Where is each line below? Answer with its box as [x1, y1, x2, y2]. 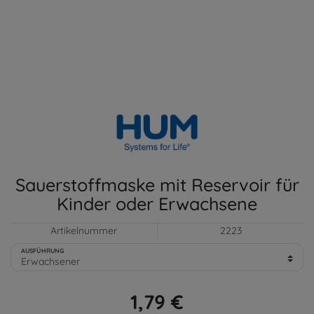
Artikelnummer [50, 224, 117, 237]
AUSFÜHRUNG [21, 246, 64, 254]
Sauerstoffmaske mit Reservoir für [15, 173, 299, 196]
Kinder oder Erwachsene [57, 192, 257, 214]
